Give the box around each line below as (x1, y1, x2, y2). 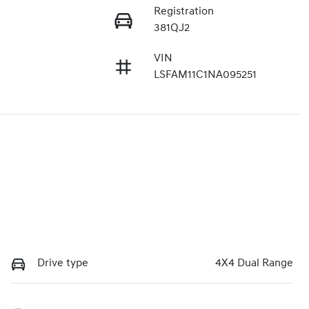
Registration (153, 6, 214, 18)
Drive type (37, 258, 88, 270)
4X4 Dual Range (215, 258, 293, 270)
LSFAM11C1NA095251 (153, 70, 257, 81)
